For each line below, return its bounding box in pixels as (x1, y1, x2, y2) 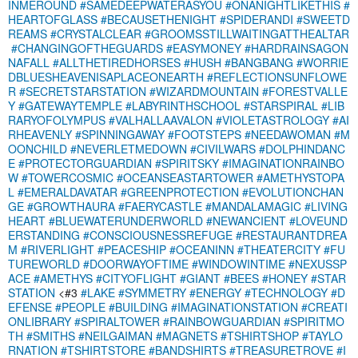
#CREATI (301, 298, 348, 315)
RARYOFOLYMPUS (8, 111, 105, 128)
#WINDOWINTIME (192, 255, 285, 272)
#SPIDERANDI (220, 10, 293, 27)
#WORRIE (296, 54, 348, 70)
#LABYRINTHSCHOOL (125, 97, 241, 113)
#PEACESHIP (97, 241, 166, 257)
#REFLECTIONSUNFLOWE (207, 68, 347, 85)
